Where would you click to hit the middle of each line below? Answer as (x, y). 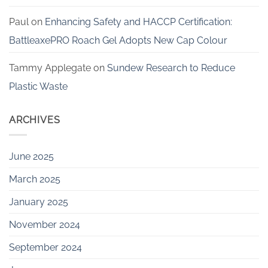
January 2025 (39, 202)
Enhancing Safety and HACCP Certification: (140, 22)
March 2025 (35, 179)
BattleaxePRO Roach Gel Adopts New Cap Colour (118, 40)
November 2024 (45, 224)
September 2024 (45, 247)
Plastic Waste (38, 86)
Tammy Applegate (50, 68)
